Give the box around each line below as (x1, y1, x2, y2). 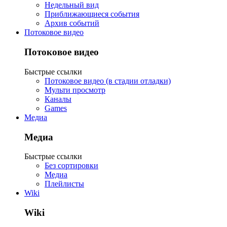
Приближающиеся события (45, 10, 139, 19)
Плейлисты (45, 179, 84, 188)
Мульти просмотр (45, 85, 105, 94)
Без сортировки (45, 161, 98, 170)
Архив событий (45, 19, 99, 28)
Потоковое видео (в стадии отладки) (45, 76, 171, 85)
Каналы (45, 94, 71, 103)
